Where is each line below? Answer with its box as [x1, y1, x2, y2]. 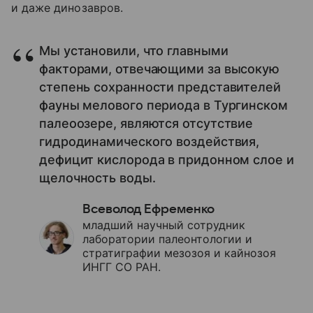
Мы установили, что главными [39, 43, 228, 58]
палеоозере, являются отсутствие [39, 116, 254, 131]
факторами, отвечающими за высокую [39, 61, 280, 76]
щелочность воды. [39, 170, 156, 185]
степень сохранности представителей [39, 80, 281, 94]
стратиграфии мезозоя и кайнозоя [82, 246, 276, 260]
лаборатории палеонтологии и [82, 232, 252, 246]
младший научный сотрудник [82, 218, 245, 232]
